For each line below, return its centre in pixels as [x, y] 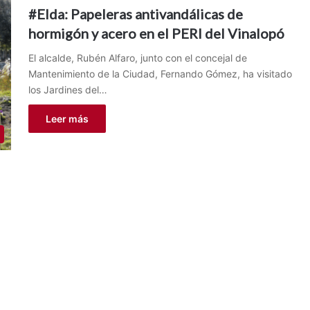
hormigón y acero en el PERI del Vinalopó [156, 33]
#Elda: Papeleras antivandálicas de [135, 14]
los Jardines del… [67, 90]
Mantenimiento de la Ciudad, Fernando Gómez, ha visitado [160, 74]
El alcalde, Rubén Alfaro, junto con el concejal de [137, 58]
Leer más [67, 119]
